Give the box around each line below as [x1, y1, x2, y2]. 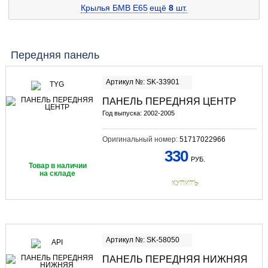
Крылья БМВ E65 [81, 2, 148, 13]
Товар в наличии [28, 161, 87, 170]
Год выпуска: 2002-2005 [102, 109, 175, 117]
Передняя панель [10, 48, 99, 61]
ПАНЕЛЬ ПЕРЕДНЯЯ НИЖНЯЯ [102, 254, 248, 264]
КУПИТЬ [171, 179, 199, 187]
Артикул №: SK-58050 [105, 236, 179, 244]
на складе [39, 169, 76, 178]
